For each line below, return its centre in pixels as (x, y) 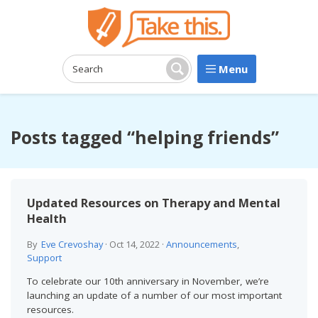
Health (46, 218)
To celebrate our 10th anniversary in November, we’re (148, 281)
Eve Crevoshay (72, 245)
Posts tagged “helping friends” (145, 137)
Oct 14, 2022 (134, 245)
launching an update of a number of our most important (154, 296)
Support (44, 258)
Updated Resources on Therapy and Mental (153, 202)
